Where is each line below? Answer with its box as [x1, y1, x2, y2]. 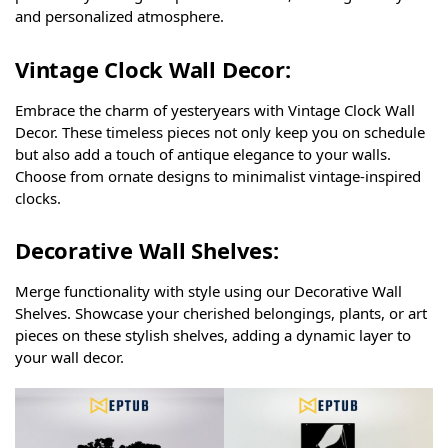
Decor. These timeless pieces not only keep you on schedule [15, 121, 425, 142]
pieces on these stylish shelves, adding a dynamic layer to [15, 325, 411, 346]
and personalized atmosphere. [15, 6, 224, 27]
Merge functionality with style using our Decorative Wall [15, 281, 402, 302]
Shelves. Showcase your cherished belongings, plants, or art [15, 303, 427, 324]
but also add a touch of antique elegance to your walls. [15, 143, 391, 164]
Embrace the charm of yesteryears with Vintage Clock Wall [15, 99, 415, 120]
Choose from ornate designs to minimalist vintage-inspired [15, 165, 421, 186]
